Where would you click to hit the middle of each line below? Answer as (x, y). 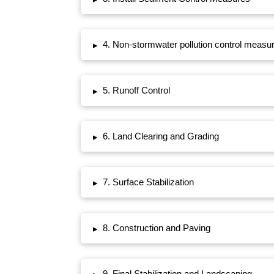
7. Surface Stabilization (148, 182)
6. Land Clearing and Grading (161, 136)
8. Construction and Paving (156, 228)
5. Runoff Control (136, 91)
